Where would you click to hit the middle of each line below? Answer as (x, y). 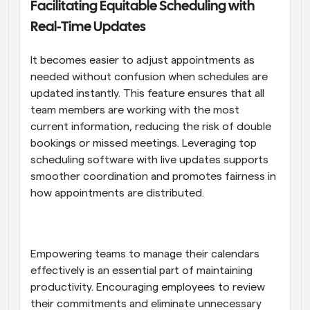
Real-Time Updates (88, 28)
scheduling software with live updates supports (149, 160)
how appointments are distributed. (117, 193)
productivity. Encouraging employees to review (148, 288)
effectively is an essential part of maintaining (142, 271)
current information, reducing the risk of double (151, 127)
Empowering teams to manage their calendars (145, 254)
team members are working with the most (135, 110)
